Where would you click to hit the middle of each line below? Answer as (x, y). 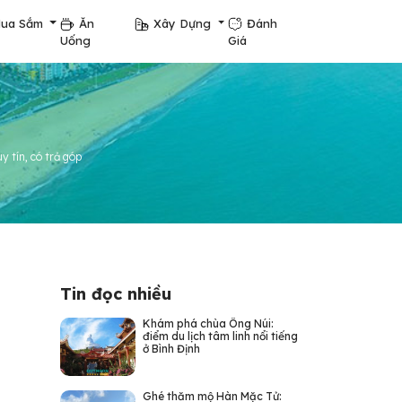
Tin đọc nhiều (115, 294)
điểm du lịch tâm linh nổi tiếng (220, 336)
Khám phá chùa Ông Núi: (208, 323)
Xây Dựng (184, 23)
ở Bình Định (171, 349)
